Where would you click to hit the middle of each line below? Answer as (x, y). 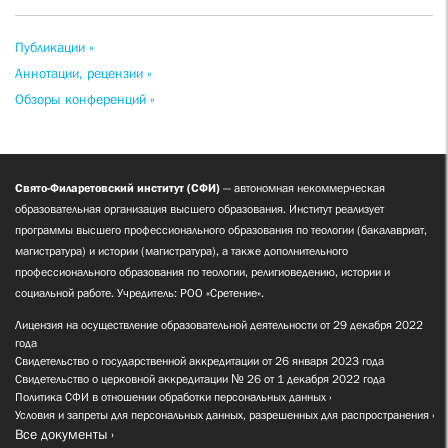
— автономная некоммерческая (302, 188)
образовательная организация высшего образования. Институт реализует (199, 209)
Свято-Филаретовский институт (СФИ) (117, 188)
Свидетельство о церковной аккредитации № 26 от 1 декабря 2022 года (200, 379)
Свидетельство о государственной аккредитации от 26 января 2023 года (199, 361)
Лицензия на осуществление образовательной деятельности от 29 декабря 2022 (219, 325)
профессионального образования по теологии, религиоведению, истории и (202, 272)
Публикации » (54, 47)
